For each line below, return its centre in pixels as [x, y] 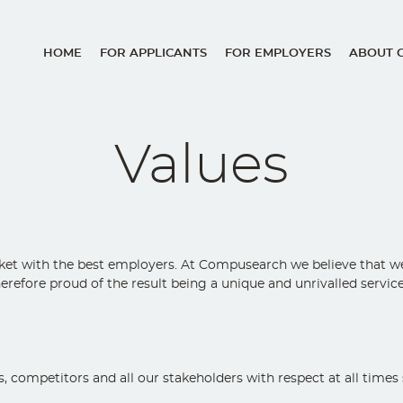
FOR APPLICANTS [153, 54]
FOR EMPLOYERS [278, 54]
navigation [99, 109]
